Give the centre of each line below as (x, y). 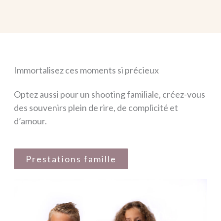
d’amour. (31, 121)
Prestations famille (71, 159)
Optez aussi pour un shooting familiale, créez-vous (110, 94)
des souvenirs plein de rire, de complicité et (96, 107)
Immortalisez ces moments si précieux (86, 70)
